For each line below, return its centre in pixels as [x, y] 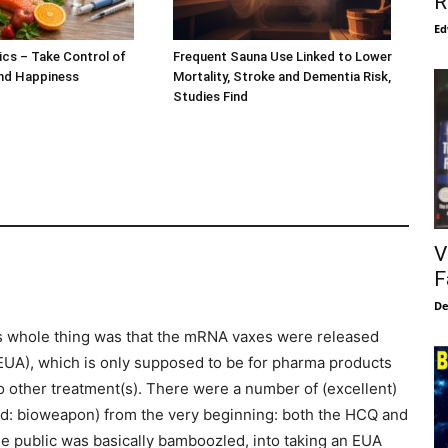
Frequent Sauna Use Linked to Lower [282, 57]
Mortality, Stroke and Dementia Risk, [281, 77]
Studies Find [210, 97]
